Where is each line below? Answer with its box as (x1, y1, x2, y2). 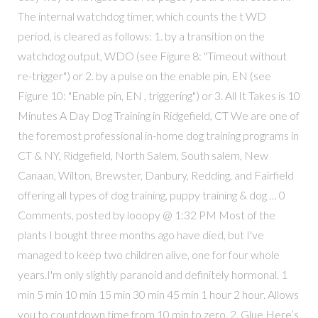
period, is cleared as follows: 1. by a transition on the (17, 28, 265, 43)
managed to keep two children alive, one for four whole (17, 247, 280, 261)
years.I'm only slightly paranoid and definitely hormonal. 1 (17, 267, 287, 281)
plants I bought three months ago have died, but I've (17, 227, 264, 241)
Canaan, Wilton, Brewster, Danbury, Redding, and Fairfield (17, 168, 294, 182)
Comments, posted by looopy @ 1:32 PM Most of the (17, 207, 275, 221)
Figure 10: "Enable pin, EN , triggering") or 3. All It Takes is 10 (17, 88, 300, 102)
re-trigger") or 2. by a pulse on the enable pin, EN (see (17, 68, 271, 82)
